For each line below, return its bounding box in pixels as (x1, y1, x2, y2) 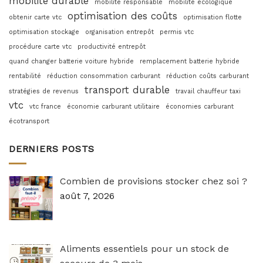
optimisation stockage (9, 28, 79, 36)
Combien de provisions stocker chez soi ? (60, 175, 247, 187)
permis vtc (160, 28, 194, 36)
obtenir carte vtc (9, 14, 62, 22)
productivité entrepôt (77, 43, 146, 51)
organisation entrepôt (85, 28, 154, 36)
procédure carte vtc (9, 43, 72, 51)
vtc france (29, 103, 61, 111)
